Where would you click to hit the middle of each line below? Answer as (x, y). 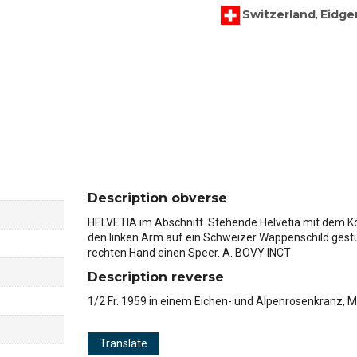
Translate (124, 343)
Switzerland (279, 14)
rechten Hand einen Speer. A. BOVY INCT (190, 253)
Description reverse (156, 277)
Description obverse (158, 198)
